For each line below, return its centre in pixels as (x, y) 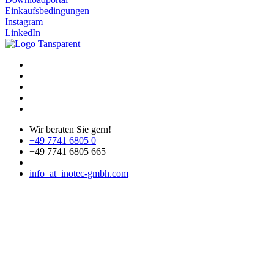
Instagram (24, 21)
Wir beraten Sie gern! (70, 129)
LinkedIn (23, 32)
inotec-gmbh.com (95, 173)
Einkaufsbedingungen (47, 10)
